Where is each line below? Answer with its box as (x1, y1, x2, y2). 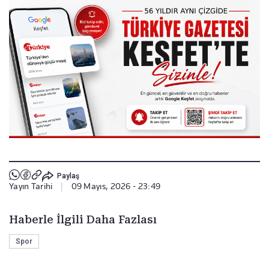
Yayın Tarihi (9, 181, 53, 192)
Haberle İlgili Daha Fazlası (9, 213, 157, 226)
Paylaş (56, 171, 79, 180)
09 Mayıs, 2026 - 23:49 (71, 181, 161, 192)
